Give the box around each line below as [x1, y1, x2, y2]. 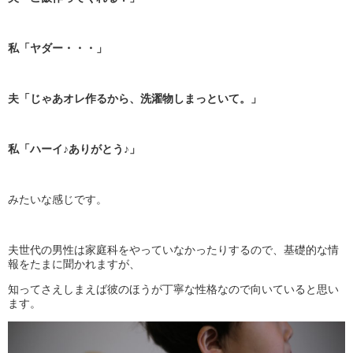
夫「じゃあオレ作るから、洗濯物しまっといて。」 [8, 93, 262, 105]
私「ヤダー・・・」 [8, 43, 107, 54]
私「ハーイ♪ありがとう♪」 [8, 143, 140, 155]
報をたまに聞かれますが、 [8, 258, 140, 270]
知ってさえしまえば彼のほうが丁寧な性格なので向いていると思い [8, 284, 339, 295]
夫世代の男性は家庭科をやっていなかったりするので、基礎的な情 [8, 244, 339, 256]
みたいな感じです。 [8, 194, 107, 206]
